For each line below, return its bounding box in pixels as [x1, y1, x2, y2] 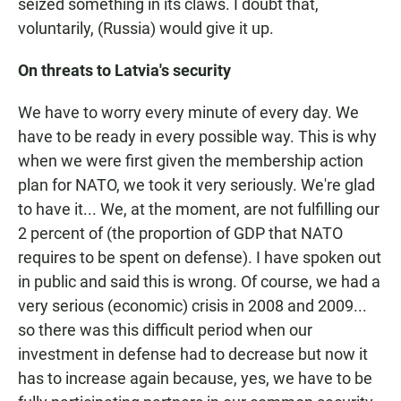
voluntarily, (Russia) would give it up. [18, 19, 274, 38]
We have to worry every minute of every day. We [18, 103, 359, 123]
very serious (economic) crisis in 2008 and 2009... [18, 296, 367, 316]
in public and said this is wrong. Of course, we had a [18, 272, 380, 292]
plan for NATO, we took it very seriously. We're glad [18, 175, 375, 195]
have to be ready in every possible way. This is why [18, 127, 377, 147]
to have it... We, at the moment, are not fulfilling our [18, 200, 380, 219]
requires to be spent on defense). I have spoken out [18, 248, 381, 268]
